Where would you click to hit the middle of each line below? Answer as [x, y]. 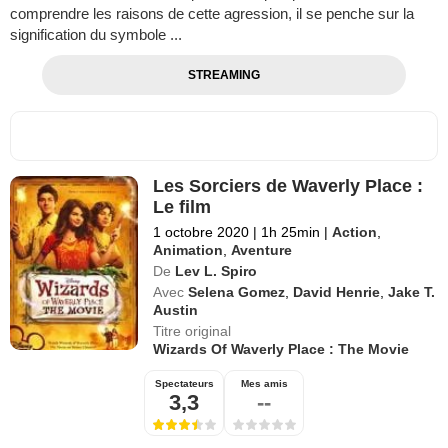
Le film [182, 207]
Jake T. [412, 292]
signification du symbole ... [96, 35]
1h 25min [291, 232]
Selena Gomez [237, 292]
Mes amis [264, 384]
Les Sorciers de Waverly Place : [288, 186]
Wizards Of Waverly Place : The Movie [281, 349]
